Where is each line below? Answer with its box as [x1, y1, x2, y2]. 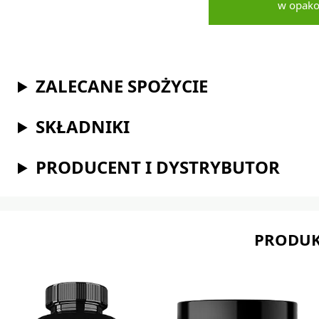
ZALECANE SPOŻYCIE [36, 78, 209, 95]
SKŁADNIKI [36, 118, 130, 136]
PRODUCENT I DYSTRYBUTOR [36, 159, 281, 177]
